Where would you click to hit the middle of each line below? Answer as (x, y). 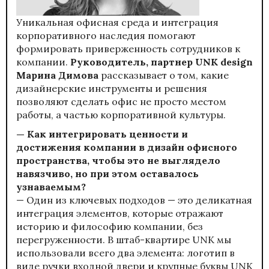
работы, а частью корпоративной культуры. (121, 114)
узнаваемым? (51, 186)
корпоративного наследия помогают (106, 35)
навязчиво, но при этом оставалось (107, 173)
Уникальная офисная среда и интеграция (117, 22)
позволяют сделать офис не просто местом (121, 101)
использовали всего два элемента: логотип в (125, 252)
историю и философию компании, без (110, 226)
